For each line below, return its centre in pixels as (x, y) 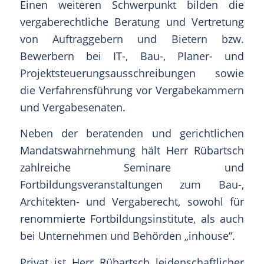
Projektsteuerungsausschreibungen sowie (132, 73)
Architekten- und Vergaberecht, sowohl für (132, 202)
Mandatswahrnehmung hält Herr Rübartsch (132, 151)
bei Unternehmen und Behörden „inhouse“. (127, 236)
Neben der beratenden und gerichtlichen (132, 133)
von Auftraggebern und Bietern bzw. (132, 39)
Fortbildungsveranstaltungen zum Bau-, (132, 185)
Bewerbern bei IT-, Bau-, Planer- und (132, 56)
